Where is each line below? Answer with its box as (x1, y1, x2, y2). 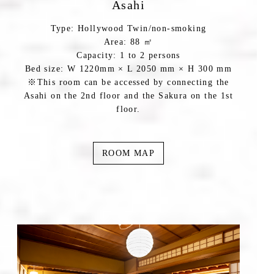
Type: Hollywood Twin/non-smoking (50, 23, 207, 33)
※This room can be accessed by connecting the (28, 77, 229, 87)
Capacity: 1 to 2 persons (76, 50, 180, 60)
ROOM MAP (102, 148, 155, 158)
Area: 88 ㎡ (103, 37, 154, 46)
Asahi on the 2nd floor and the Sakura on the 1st (23, 91, 234, 100)
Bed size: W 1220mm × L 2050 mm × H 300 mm (24, 64, 232, 73)
